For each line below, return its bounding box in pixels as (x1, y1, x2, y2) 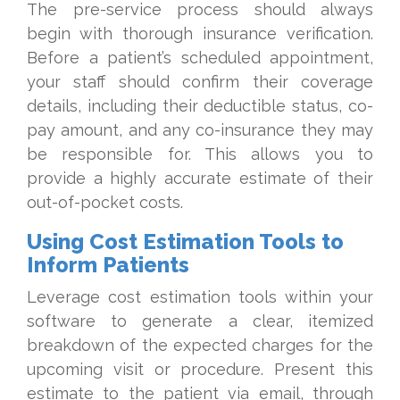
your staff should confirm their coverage (27, 72, 373, 91)
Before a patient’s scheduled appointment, (27, 48, 373, 67)
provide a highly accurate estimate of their (27, 169, 373, 187)
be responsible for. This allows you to (27, 145, 373, 163)
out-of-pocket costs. (27, 193, 183, 212)
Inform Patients (27, 252, 189, 278)
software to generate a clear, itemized (27, 312, 373, 330)
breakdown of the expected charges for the (27, 336, 373, 354)
